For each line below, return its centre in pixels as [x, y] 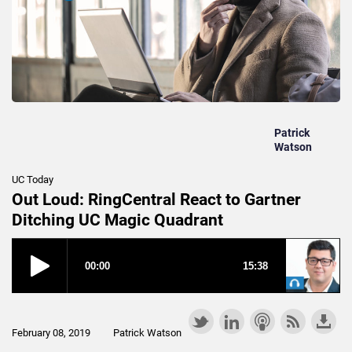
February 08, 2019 [51, 333]
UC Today [33, 180]
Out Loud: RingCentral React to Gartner [156, 200]
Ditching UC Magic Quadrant [117, 220]
